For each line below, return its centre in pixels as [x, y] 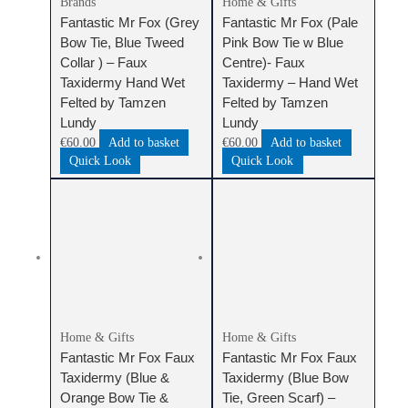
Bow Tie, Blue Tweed [122, 43]
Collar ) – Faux [103, 63]
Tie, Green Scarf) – [279, 398]
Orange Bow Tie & [114, 398]
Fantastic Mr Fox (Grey [129, 23]
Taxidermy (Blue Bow [286, 378]
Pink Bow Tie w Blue [283, 43]
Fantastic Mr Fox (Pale [291, 23]
